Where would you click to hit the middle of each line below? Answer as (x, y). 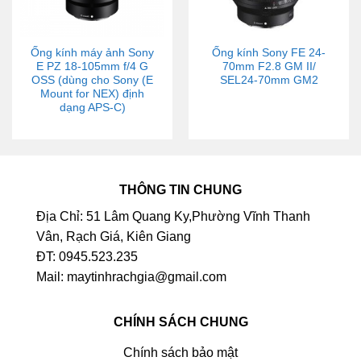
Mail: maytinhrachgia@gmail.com (131, 277)
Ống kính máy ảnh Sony (92, 53)
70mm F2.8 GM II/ (269, 67)
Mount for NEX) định (92, 94)
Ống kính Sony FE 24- (269, 53)
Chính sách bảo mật (180, 352)
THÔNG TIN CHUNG (180, 190)
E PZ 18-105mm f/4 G (92, 67)
